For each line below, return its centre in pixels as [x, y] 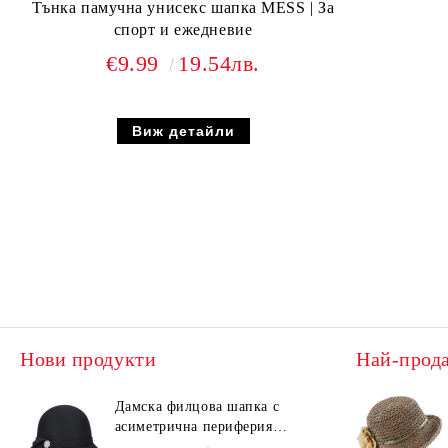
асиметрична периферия [193, 427]
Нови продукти [88, 359]
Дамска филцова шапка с [197, 407]
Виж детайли [183, 131]
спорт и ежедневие [183, 30]
